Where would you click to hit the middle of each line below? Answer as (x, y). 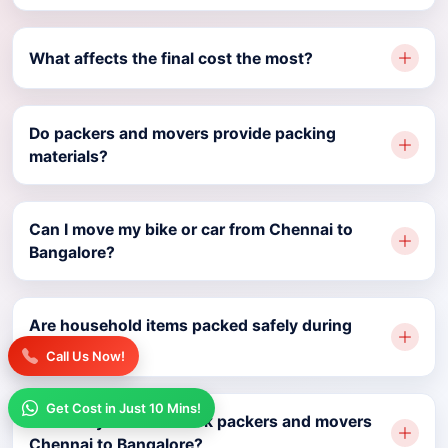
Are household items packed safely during (190, 326)
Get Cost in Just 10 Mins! (123, 407)
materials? (68, 157)
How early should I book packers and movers (200, 422)
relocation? (72, 349)
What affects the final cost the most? (171, 58)
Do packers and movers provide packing (182, 134)
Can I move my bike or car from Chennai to (191, 230)
